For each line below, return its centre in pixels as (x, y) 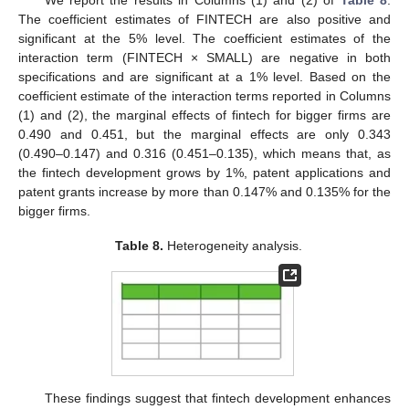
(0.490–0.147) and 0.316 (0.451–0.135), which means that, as (204, 153)
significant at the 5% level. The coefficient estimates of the (204, 38)
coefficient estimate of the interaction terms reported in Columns (204, 95)
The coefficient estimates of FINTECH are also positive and (204, 19)
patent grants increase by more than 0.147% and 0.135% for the (204, 191)
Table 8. (139, 245)
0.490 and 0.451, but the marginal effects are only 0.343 (204, 134)
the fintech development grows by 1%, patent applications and (204, 172)
